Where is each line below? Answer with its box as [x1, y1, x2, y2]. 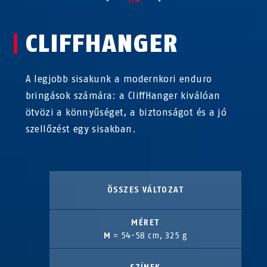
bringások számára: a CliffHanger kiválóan [25, 89, 221, 101]
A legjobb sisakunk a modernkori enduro [25, 73, 212, 85]
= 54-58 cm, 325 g [110, 230, 188, 241]
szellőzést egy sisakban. [25, 123, 136, 135]
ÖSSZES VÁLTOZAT [107, 184, 184, 195]
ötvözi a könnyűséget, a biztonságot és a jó [25, 106, 227, 118]
